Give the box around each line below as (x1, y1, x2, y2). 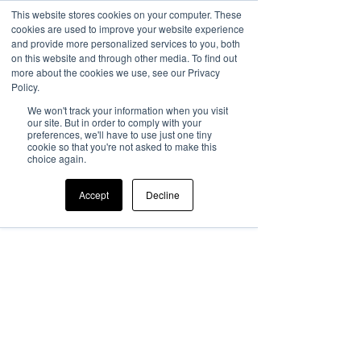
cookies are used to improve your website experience (11, 22, 244, 35)
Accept (78, 188, 109, 201)
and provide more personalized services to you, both (11, 36, 240, 50)
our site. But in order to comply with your (27, 115, 201, 129)
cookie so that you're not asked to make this (27, 139, 217, 153)
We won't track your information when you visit (27, 103, 228, 117)
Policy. (11, 80, 39, 93)
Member (28, 326, 89, 342)
